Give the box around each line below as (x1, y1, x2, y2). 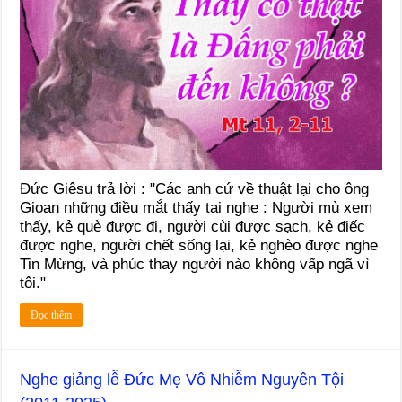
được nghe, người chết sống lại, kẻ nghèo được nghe (20, 237, 379, 255)
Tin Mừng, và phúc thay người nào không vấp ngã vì (20, 256, 371, 274)
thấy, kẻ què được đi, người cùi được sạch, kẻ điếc (20, 218, 366, 236)
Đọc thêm (31, 309, 73, 322)
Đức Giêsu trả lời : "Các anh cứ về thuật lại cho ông (20, 180, 370, 198)
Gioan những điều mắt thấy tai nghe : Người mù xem (20, 199, 373, 217)
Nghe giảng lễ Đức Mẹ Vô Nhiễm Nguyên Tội (20, 371, 345, 389)
